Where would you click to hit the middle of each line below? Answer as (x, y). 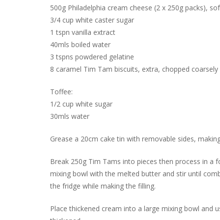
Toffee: (61, 91)
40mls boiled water (80, 44)
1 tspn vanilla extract (83, 32)
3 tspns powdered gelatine (92, 56)
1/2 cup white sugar (81, 104)
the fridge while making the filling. (103, 186)
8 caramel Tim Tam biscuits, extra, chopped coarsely (134, 69)
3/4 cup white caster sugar (92, 20)
